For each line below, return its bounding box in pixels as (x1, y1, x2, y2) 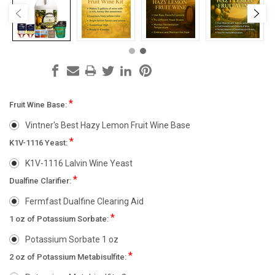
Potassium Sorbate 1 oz (25, 234, 118, 245)
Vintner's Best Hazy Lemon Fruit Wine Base (25, 120, 190, 131)
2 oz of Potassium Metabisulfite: (9, 252, 128, 262)
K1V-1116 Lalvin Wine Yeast (25, 158, 133, 169)
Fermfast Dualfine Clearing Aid (25, 196, 144, 207)
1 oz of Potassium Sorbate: (9, 214, 110, 224)
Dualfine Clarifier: (9, 176, 73, 186)
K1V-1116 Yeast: (9, 138, 69, 148)
